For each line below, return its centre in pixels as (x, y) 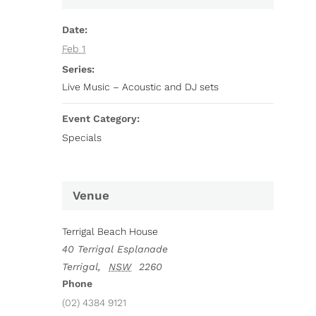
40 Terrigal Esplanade (115, 249)
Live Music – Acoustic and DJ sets (141, 87)
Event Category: (101, 119)
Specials (82, 138)
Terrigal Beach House (110, 231)
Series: (79, 69)
